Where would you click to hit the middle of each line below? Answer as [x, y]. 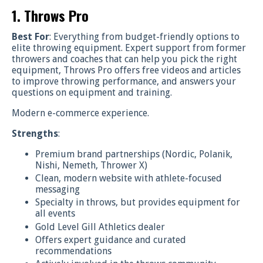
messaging [58, 190]
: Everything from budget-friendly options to [144, 37]
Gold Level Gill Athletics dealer [100, 227]
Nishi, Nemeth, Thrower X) [91, 166]
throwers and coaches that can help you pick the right [124, 59]
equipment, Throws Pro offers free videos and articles [126, 70]
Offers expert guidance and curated [111, 240]
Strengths [35, 134]
